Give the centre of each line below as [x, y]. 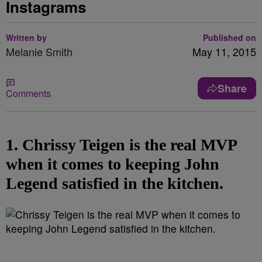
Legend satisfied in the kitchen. [115, 183]
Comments [28, 93]
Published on [230, 37]
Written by [26, 37]
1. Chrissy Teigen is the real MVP [121, 145]
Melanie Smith [39, 51]
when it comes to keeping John [113, 164]
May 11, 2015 [224, 51]
